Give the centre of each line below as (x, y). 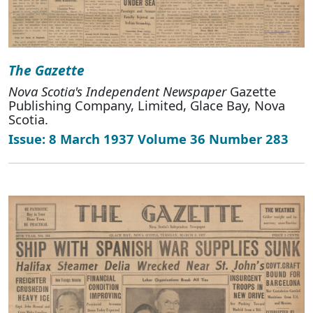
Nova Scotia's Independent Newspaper (117, 91)
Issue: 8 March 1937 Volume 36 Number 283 (148, 138)
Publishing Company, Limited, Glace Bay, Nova (147, 105)
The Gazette (46, 70)
